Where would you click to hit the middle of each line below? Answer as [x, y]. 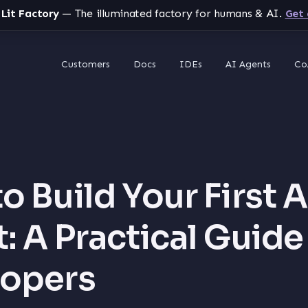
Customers [86, 64]
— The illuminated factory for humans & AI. [170, 13]
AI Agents [248, 64]
